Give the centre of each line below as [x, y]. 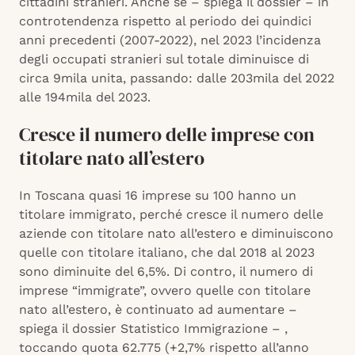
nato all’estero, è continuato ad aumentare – [158, 310]
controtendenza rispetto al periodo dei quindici [165, 21]
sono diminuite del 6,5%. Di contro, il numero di [166, 272]
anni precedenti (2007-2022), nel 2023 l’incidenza [170, 40]
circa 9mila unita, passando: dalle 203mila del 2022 [177, 78]
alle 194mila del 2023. [85, 97]
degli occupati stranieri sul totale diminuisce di [164, 59]
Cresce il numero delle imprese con [167, 135]
